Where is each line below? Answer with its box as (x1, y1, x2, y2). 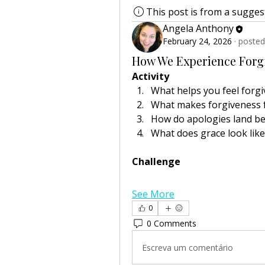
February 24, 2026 (163, 35, 232, 47)
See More (132, 188, 174, 201)
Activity (132, 70, 169, 83)
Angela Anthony (163, 22, 234, 35)
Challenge (132, 155, 180, 168)
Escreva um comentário (142, 241, 233, 253)
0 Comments (147, 217, 196, 229)
